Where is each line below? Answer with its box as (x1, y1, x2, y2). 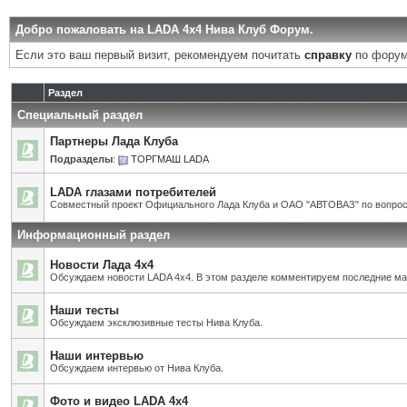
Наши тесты (50, 303, 119, 317)
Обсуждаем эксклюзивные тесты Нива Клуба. (50, 317, 263, 328)
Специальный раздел (17, 108, 143, 122)
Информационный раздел (17, 228, 170, 242)
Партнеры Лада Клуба (50, 134, 178, 148)
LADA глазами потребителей (50, 185, 216, 199)
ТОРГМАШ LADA (131, 154, 209, 164)
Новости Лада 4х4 (50, 258, 154, 272)
